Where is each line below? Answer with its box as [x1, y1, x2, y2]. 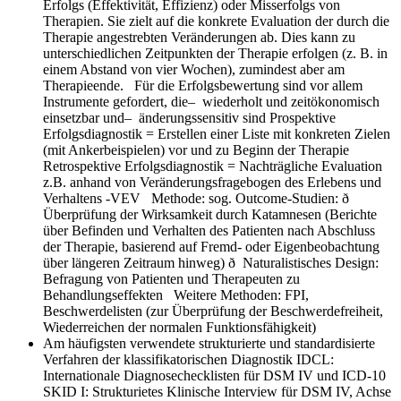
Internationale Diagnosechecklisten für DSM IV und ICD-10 [43, 367, 386, 383]
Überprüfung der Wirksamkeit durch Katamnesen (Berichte [43, 206, 377, 222]
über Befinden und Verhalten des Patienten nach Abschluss [43, 222, 375, 238]
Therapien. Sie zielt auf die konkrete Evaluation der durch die [43, 13, 389, 29]
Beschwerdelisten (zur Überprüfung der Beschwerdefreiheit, [43, 303, 383, 319]
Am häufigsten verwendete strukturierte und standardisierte [43, 335, 375, 351]
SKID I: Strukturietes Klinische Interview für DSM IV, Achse [43, 383, 391, 399]
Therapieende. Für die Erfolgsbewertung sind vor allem [43, 77, 363, 93]
